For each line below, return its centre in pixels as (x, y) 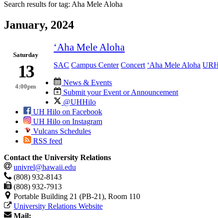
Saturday (26, 55)
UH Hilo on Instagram (67, 121)
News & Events (87, 82)
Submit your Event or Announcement (120, 92)
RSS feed (47, 141)
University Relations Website (58, 206)
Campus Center (95, 65)
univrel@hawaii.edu (45, 167)
